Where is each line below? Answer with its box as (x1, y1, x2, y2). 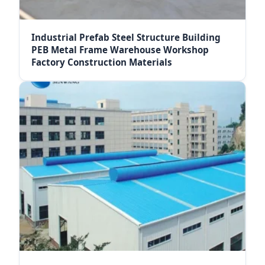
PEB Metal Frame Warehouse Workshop (31, 43, 209, 56)
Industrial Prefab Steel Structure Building (31, 31, 221, 43)
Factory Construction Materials (31, 56, 172, 68)
